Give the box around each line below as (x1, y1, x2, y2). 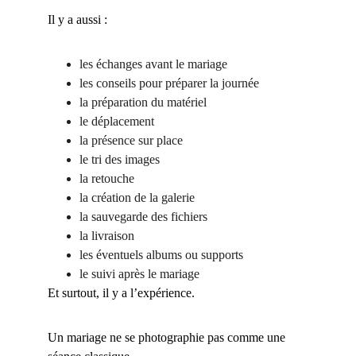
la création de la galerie (79, 191, 195, 204)
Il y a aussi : (48, 13, 107, 26)
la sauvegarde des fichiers (79, 210, 207, 223)
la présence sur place (79, 133, 183, 147)
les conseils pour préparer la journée (79, 76, 259, 90)
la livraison (79, 229, 134, 242)
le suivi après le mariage (79, 267, 199, 281)
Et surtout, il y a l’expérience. (48, 286, 195, 300)
